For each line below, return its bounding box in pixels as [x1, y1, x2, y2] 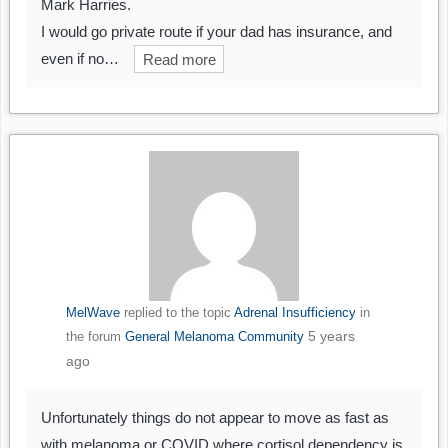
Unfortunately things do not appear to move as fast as [41, 409, 389, 427]
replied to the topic [119, 305, 234, 321]
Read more [142, 50, 216, 68]
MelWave [65, 305, 120, 321]
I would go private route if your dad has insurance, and [41, 23, 392, 41]
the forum [65, 329, 125, 345]
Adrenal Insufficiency [233, 305, 356, 321]
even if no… [41, 50, 119, 68]
